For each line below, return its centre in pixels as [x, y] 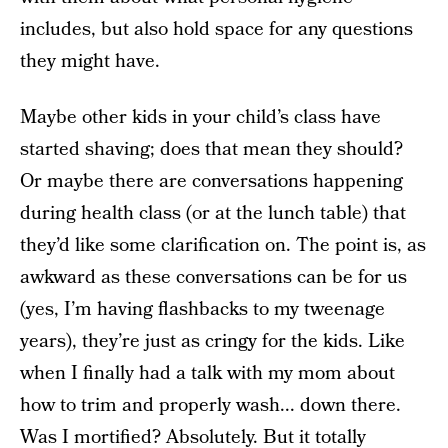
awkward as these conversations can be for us [213, 277]
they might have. [90, 61]
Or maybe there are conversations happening [211, 181]
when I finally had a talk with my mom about [207, 373]
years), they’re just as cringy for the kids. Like [212, 341]
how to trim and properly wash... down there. [210, 405]
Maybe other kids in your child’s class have [200, 117]
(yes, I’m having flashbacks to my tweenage [202, 309]
